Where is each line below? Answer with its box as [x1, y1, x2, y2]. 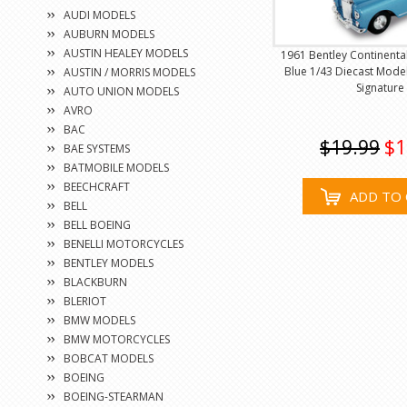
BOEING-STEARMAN [64, 389, 164, 404]
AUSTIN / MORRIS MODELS [64, 65, 195, 80]
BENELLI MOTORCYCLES [64, 236, 184, 252]
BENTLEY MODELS [64, 255, 154, 271]
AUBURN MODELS [64, 26, 154, 42]
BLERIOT [64, 293, 106, 309]
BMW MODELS [64, 313, 135, 328]
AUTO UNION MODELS [64, 84, 179, 99]
